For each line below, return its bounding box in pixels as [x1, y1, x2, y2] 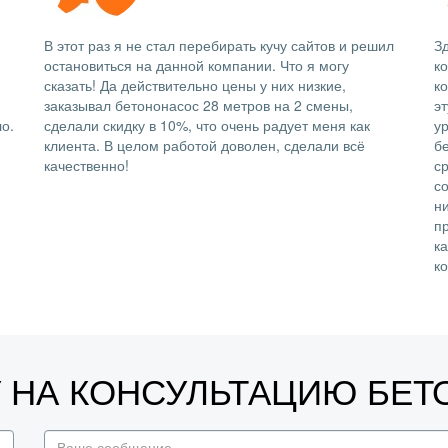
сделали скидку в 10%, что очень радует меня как [44, 115, 370, 135]
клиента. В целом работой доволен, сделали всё [44, 135, 365, 155]
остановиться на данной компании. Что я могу [44, 55, 349, 75]
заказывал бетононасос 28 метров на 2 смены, [44, 95, 353, 115]
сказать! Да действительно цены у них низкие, [44, 75, 346, 95]
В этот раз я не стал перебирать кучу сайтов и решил [44, 35, 394, 55]
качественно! [44, 155, 129, 175]
